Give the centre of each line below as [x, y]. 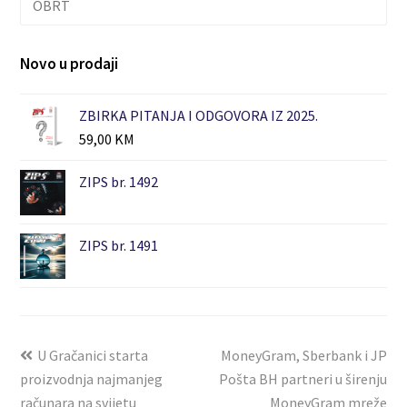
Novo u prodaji [69, 64]
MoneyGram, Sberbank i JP [303, 356]
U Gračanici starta [93, 356]
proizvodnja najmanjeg [92, 379]
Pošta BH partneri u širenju [303, 379]
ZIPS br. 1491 [119, 246]
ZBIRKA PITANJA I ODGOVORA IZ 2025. [199, 116]
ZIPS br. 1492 [119, 182]
